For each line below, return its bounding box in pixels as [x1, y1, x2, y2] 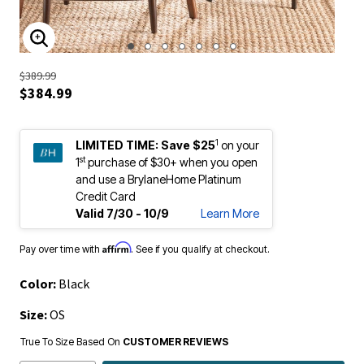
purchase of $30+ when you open [85, 154, 258, 168]
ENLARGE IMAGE [38, 38, 141, 57]
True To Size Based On [20, 335, 123, 347]
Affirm [102, 240, 131, 253]
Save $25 [161, 137, 215, 151]
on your [221, 137, 259, 151]
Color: [19, 275, 58, 291]
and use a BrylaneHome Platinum [76, 171, 241, 185]
